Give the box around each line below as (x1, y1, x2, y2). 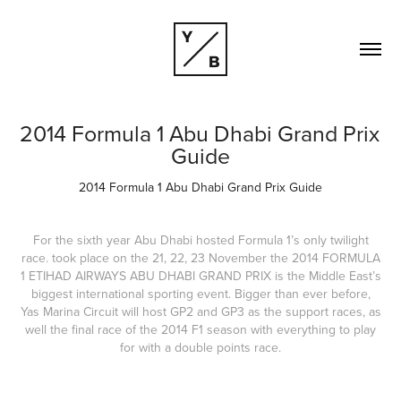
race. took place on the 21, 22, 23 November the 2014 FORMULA (21, 249, 380, 267)
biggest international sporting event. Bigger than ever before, (30, 285, 371, 303)
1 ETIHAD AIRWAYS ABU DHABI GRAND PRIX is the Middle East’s (20, 267, 381, 285)
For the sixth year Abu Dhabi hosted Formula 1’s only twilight (32, 231, 369, 249)
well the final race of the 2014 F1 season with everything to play (25, 320, 376, 338)
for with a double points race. (120, 338, 281, 356)
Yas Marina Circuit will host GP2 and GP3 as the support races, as (20, 303, 381, 320)
